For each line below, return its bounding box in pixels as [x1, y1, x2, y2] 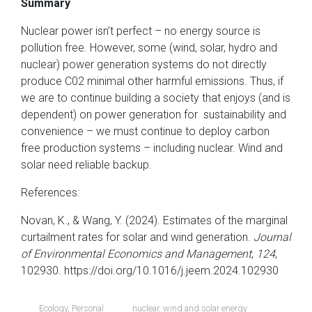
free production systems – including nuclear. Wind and [21, 141, 283, 155]
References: [21, 185, 79, 199]
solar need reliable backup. [21, 157, 152, 171]
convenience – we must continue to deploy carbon [21, 124, 270, 138]
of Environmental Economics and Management [21, 247, 251, 260]
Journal [253, 230, 291, 244]
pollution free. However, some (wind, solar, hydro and [21, 40, 277, 54]
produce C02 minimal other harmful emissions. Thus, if [21, 74, 283, 88]
